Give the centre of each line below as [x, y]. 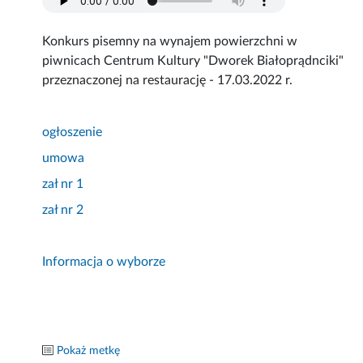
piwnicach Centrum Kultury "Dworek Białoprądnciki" [193, 61]
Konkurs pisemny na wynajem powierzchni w [170, 42]
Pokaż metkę [89, 351]
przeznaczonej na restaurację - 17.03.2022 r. [168, 81]
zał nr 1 [63, 184]
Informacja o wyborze [104, 262]
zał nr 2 [63, 210]
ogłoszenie [73, 132]
